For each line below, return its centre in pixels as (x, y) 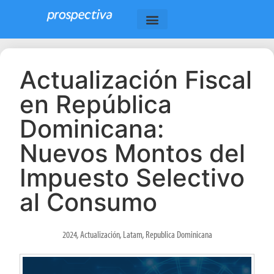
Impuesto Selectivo (132, 178)
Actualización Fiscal (136, 80)
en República (96, 104)
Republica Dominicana (179, 234)
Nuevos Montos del (132, 153)
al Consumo (88, 202)
